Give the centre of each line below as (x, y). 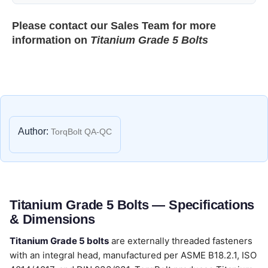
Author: (33, 131)
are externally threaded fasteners (181, 241)
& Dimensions (52, 219)
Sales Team (140, 26)
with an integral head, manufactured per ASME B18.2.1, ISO (133, 255)
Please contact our (61, 26)
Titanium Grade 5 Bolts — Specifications (132, 205)
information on (51, 40)
